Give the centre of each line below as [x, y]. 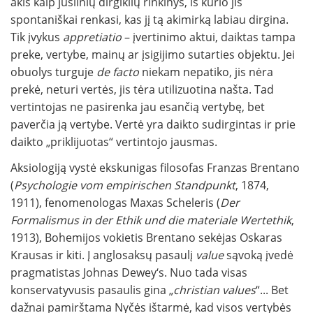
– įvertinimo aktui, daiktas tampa [210, 37]
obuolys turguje [53, 72]
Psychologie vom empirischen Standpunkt [125, 185]
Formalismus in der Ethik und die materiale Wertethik [151, 220]
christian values [214, 290]
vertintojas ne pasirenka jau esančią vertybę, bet [138, 107]
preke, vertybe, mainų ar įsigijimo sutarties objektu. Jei [153, 55]
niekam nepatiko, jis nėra [206, 72]
